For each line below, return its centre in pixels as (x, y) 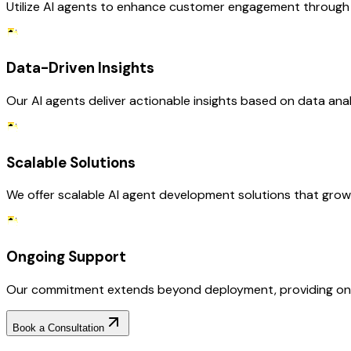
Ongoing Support (66, 257)
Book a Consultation (58, 327)
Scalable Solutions (71, 162)
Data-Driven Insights (80, 68)
